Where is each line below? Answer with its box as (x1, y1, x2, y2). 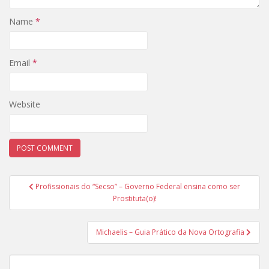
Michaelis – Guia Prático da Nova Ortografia (96, 227, 246, 237)
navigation (8, 189, 88, 208)
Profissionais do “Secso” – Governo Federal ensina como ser (35, 181, 240, 192)
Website (9, 98, 40, 110)
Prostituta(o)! (112, 193, 157, 204)
